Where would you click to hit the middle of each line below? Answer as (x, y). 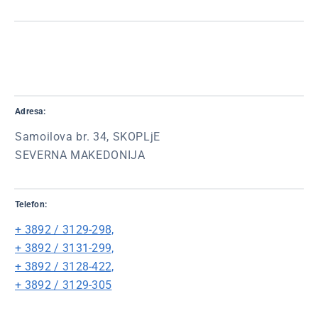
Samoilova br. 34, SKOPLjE (88, 137)
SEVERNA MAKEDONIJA (80, 155)
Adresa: (31, 111)
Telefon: (31, 204)
